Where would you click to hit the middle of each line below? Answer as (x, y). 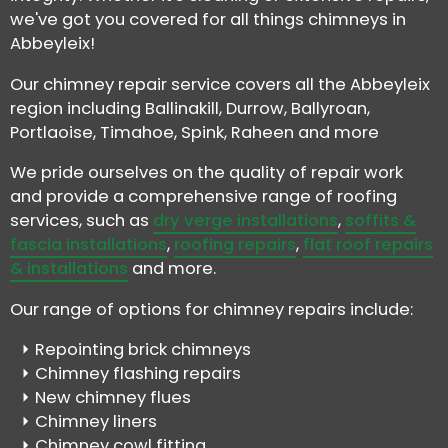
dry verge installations (245, 221)
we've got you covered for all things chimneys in (208, 19)
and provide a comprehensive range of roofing (203, 197)
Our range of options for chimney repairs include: (211, 309)
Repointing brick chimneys (143, 350)
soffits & (380, 221)
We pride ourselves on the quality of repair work (206, 173)
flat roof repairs (368, 245)
